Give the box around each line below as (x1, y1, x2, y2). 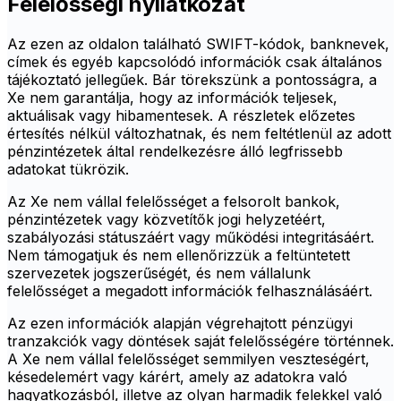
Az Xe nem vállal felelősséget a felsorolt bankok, (7, 192, 340, 211)
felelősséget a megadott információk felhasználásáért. (7, 282, 372, 301)
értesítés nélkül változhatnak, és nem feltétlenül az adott (7, 124, 391, 143)
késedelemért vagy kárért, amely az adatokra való (7, 368, 347, 387)
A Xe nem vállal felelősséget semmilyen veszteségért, (7, 350, 370, 369)
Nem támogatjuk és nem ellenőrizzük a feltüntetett (7, 246, 350, 265)
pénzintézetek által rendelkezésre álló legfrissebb (7, 142, 343, 161)
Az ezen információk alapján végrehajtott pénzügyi (7, 314, 353, 333)
